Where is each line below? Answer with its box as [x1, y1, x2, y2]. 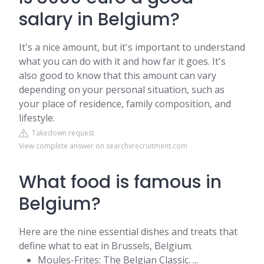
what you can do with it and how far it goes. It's [19, 55, 226, 68]
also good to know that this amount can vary [19, 69, 216, 82]
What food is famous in [19, 170, 222, 194]
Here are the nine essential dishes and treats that [19, 225, 237, 238]
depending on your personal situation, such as [19, 83, 225, 96]
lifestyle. [19, 111, 55, 124]
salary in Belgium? [19, 7, 180, 32]
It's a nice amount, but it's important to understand [19, 41, 245, 54]
